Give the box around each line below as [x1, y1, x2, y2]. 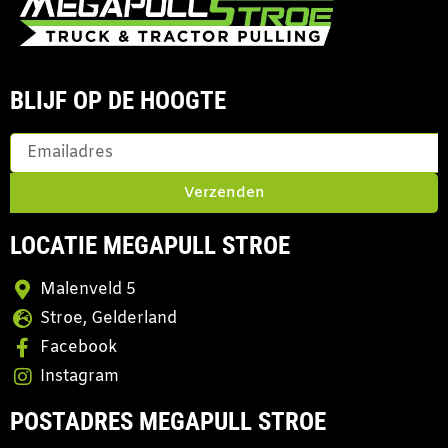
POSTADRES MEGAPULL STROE [10, 407, 326, 437]
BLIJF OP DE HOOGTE [10, 86, 226, 116]
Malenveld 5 [40, 279, 136, 301]
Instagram [40, 366, 119, 388]
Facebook [40, 337, 117, 359]
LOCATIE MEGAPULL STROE [10, 231, 290, 261]
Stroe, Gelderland [40, 308, 177, 330]
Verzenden [183, 182, 265, 203]
